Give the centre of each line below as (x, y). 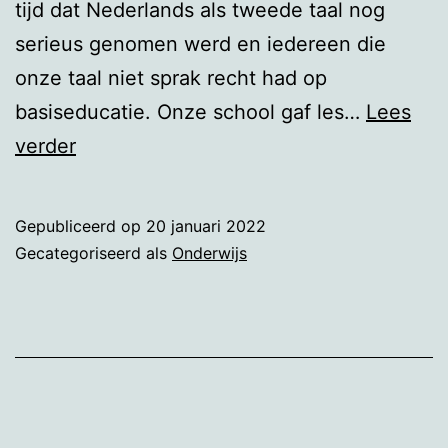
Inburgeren (126, 144)
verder (45, 145)
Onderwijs (209, 252)
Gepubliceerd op (80, 225)
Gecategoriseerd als (93, 252)
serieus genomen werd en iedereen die (200, 43)
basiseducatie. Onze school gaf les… (190, 111)
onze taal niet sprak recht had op (171, 77)
